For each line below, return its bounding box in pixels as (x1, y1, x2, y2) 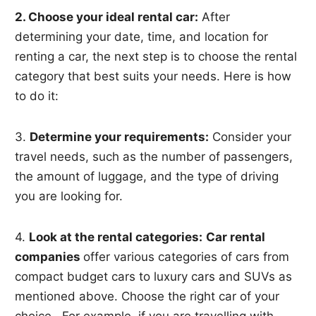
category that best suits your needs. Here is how (15, 68, 292, 83)
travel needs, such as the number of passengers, (15, 149, 293, 164)
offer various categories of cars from (83, 249, 290, 264)
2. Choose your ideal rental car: (15, 9, 199, 24)
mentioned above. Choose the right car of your (15, 288, 280, 303)
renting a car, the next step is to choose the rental (15, 49, 298, 63)
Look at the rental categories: (29, 229, 203, 244)
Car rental (206, 229, 266, 244)
